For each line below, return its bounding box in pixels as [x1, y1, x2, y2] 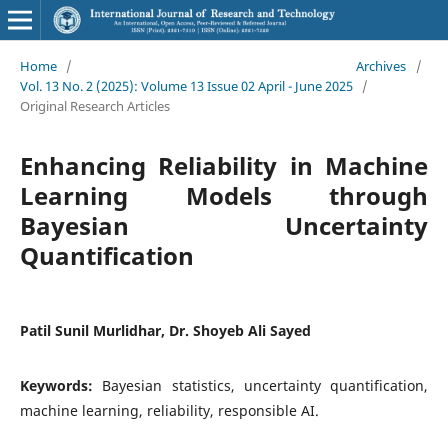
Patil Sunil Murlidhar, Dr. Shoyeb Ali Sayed [19, 320, 311, 340]
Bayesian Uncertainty [19, 208, 429, 242]
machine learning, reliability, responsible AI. [19, 400, 319, 420]
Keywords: [19, 375, 103, 395]
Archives [356, 56, 407, 75]
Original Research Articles [19, 96, 170, 115]
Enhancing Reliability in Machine [19, 148, 429, 182]
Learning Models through [19, 178, 429, 212]
